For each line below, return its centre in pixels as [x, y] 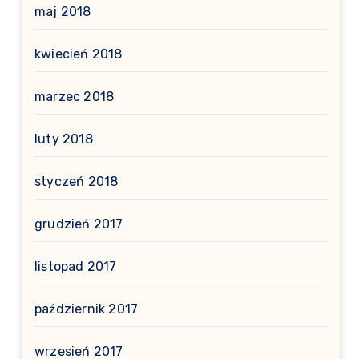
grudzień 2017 [79, 224]
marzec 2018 [75, 97]
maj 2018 [63, 12]
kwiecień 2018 [79, 54]
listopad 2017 [76, 266]
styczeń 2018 [77, 182]
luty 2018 [64, 139]
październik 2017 [87, 309]
